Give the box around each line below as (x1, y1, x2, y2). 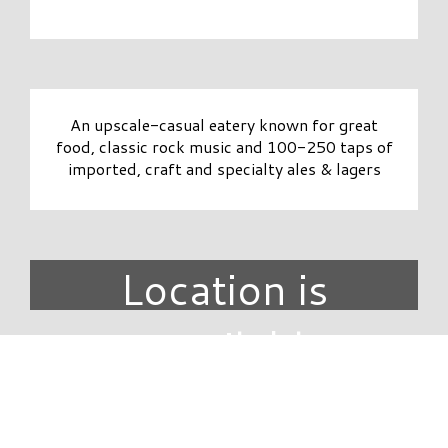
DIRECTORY (178, 374, 270, 395)
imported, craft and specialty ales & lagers (67, 157, 381, 181)
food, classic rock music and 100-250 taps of (55, 135, 393, 159)
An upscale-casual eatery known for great (70, 113, 378, 137)
